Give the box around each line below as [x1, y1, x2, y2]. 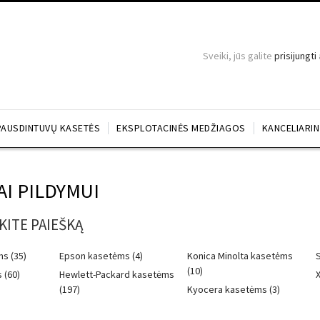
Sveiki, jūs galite [203, 49, 274, 62]
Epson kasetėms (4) [59, 249, 144, 262]
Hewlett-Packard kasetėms [59, 268, 175, 281]
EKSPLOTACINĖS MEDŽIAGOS [116, 121, 246, 134]
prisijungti [274, 49, 316, 62]
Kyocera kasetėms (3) [187, 283, 281, 296]
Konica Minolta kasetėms [187, 249, 294, 262]
